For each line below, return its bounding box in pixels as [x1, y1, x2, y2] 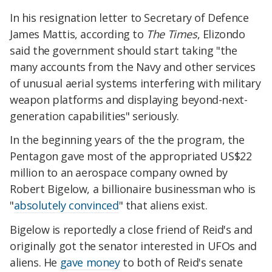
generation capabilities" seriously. [10, 108, 180, 123]
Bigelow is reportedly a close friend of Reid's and [10, 222, 253, 237]
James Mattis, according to [10, 26, 147, 41]
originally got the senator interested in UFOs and [10, 239, 257, 254]
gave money [59, 255, 120, 270]
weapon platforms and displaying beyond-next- [10, 92, 248, 107]
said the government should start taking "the [10, 42, 237, 58]
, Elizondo [197, 26, 245, 41]
